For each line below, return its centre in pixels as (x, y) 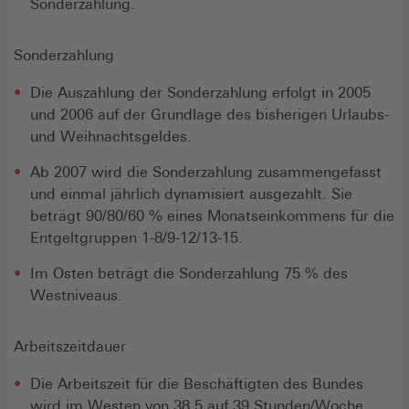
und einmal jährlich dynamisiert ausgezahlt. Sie (191, 194)
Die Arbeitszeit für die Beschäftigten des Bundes (197, 383)
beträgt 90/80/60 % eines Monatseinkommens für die (212, 215)
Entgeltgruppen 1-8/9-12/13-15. (136, 237)
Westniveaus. (76, 295)
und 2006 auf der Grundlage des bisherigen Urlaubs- (210, 114)
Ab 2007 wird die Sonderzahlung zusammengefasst (206, 172)
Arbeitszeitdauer (70, 346)
